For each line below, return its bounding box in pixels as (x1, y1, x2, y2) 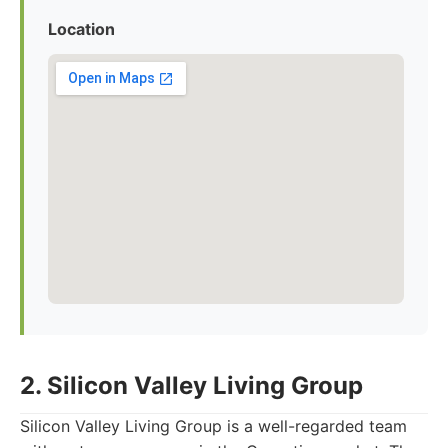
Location (48, 19, 115, 39)
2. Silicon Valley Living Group (20, 371, 363, 400)
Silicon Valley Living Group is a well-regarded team (20, 416, 407, 436)
